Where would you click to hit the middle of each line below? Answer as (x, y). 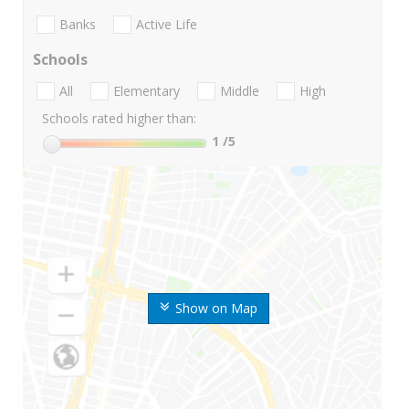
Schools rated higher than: (119, 119)
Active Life (167, 25)
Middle (240, 91)
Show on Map (216, 309)
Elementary (147, 91)
